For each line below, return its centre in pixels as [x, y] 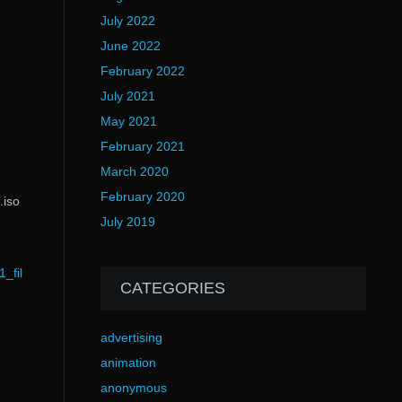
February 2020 [142, 197]
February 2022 [142, 71]
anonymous [133, 388]
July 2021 [127, 96]
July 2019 [127, 222]
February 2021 [142, 146]
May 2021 [128, 121]
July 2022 [127, 21]
